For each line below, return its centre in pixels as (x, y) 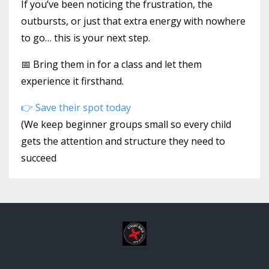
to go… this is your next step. (86, 38)
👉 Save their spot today (76, 107)
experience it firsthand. (72, 81)
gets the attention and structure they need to (123, 141)
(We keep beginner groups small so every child (126, 124)
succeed (39, 158)
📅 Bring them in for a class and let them (111, 64)
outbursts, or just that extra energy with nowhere (133, 21)
